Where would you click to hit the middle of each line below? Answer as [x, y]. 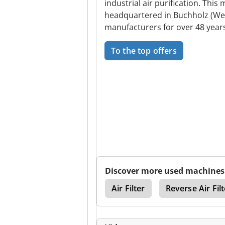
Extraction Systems [54, 188]
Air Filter [128, 188]
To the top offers [144, 51]
